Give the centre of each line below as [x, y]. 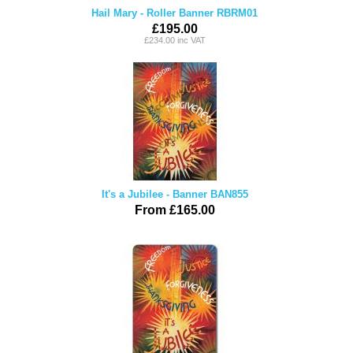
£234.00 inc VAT [175, 40]
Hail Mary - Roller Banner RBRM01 [175, 13]
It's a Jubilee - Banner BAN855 [175, 194]
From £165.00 [175, 210]
